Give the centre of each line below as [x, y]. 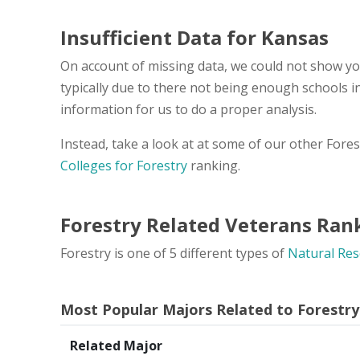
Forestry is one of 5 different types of [174, 253]
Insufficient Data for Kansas [194, 37]
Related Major [116, 345]
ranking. [214, 165]
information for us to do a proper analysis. [188, 109]
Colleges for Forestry [124, 165]
